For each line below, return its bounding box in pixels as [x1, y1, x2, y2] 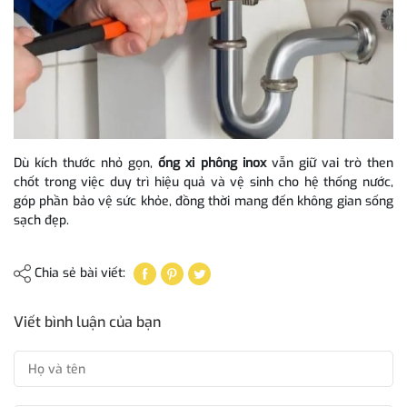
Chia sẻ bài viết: [31, 264, 129, 283]
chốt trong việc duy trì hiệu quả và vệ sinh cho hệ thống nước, [14, 174, 393, 192]
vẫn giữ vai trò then [265, 154, 394, 173]
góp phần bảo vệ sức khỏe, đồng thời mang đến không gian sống [14, 193, 393, 211]
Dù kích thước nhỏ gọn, [14, 154, 159, 173]
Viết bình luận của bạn [14, 313, 161, 333]
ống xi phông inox [158, 154, 266, 173]
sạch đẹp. [14, 212, 69, 230]
